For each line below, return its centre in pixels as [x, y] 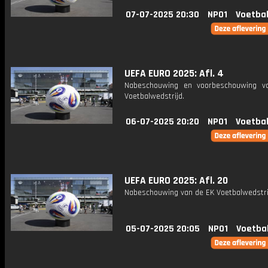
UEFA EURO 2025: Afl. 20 [176, 181]
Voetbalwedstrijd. [154, 96]
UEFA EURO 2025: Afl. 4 [174, 74]
